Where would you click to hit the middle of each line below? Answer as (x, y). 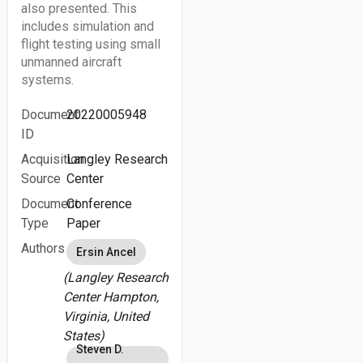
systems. (47, 80)
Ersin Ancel (107, 252)
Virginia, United (107, 316)
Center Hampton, (111, 297)
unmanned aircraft (71, 62)
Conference (100, 204)
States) (84, 336)
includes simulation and (88, 26)
